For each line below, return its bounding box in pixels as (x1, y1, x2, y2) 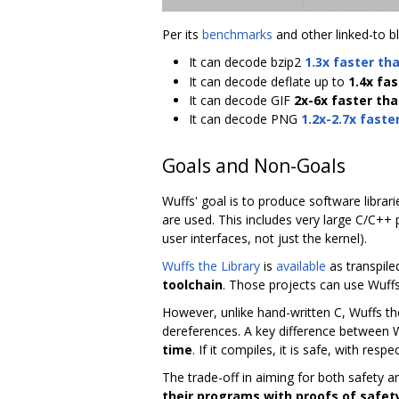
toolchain (162, 276, 223, 294)
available (276, 257, 326, 275)
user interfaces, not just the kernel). (162, 230, 367, 248)
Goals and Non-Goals (162, 153, 346, 179)
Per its (162, 26, 202, 44)
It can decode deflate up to (189, 73, 348, 91)
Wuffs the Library (162, 257, 260, 275)
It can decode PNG (189, 110, 301, 128)
